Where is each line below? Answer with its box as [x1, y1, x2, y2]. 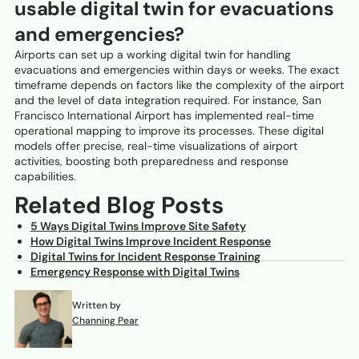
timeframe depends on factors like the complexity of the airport [14, 78, 344, 93]
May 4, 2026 [72, 326, 127, 340]
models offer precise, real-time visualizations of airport [14, 139, 297, 154]
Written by [72, 298, 121, 312]
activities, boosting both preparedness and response [14, 154, 288, 169]
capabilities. [14, 169, 76, 184]
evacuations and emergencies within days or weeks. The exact [14, 63, 339, 78]
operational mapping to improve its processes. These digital [14, 123, 324, 139]
